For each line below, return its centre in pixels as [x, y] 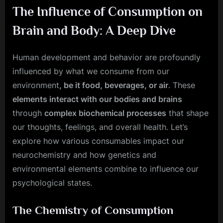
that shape [187, 113]
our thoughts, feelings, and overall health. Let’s [100, 127]
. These [182, 85]
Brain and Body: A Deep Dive [94, 30]
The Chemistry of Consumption [93, 210]
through [28, 113]
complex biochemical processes [105, 113]
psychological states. [52, 183]
